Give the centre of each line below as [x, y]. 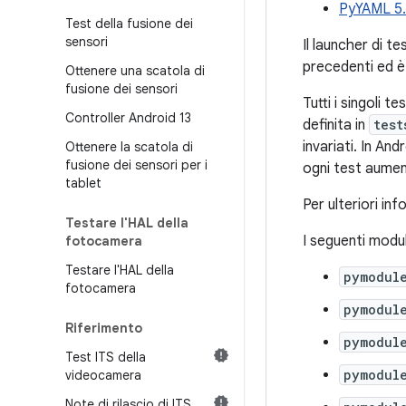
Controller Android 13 [128, 118]
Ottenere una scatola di [135, 71]
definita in [336, 125]
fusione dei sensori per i [136, 165]
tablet [83, 183]
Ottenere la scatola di [129, 147]
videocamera [103, 375]
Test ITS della [106, 357]
